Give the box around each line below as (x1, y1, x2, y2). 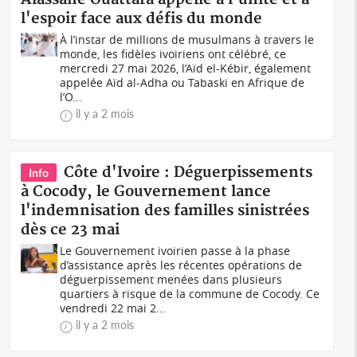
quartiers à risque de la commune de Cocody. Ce (60, 286, 320, 301)
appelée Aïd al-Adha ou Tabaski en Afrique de (60, 75, 305, 90)
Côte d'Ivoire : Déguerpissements (64, 163, 313, 182)
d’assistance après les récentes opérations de (60, 257, 303, 273)
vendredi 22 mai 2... (60, 300, 167, 316)
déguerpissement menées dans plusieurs (60, 272, 283, 287)
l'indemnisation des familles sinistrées (21, 202, 310, 220)
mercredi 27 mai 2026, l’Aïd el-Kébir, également (60, 61, 312, 76)
